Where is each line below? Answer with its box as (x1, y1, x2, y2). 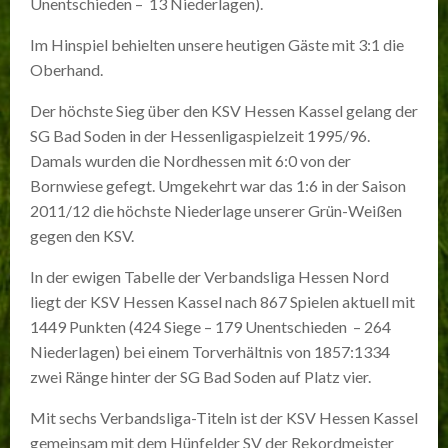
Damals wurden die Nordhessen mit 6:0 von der (30, 151, 351, 170)
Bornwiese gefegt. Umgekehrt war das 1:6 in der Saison (30, 176, 406, 195)
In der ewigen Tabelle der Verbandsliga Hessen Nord (30, 267, 389, 286)
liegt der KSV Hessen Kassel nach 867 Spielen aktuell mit (30, 292, 415, 311)
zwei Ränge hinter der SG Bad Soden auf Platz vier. (30, 367, 371, 386)
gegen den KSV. (30, 226, 134, 245)
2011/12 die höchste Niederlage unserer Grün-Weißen (30, 201, 402, 220)
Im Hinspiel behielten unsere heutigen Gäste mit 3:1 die (30, 35, 404, 54)
